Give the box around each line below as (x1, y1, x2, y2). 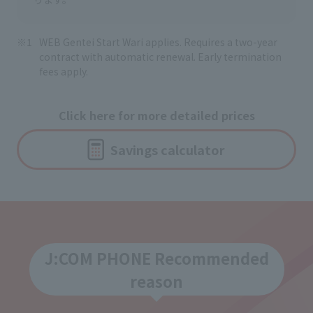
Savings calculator (110, 140, 226, 159)
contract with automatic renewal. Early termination (39, 50, 282, 64)
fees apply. (39, 64, 88, 79)
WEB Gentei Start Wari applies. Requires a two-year (39, 35, 277, 50)
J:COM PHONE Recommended (44, 246, 269, 269)
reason (130, 269, 183, 292)
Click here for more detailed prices (58, 107, 255, 124)
